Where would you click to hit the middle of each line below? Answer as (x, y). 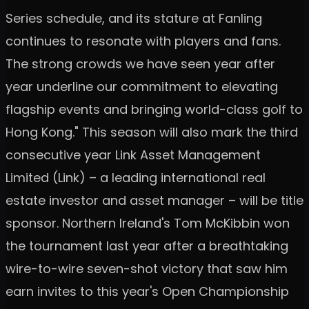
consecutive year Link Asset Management (133, 154)
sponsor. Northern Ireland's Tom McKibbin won (148, 223)
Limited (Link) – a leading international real (136, 177)
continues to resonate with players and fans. (143, 41)
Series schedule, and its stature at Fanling (134, 18)
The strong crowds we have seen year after (140, 63)
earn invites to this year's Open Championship (147, 291)
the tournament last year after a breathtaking (147, 246)
